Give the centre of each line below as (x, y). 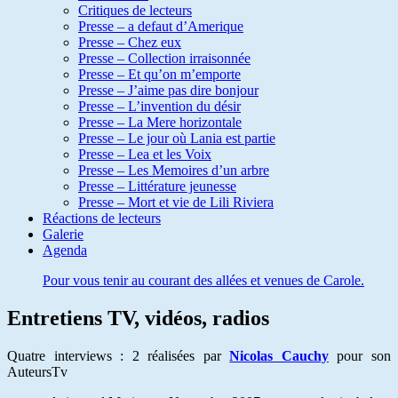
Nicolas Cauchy (279, 355)
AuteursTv (37, 371)
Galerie (63, 234)
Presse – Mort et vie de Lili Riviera (176, 202)
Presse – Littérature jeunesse (157, 186)
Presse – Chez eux (130, 42)
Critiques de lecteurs (135, 10)
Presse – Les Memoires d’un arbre (174, 170)
